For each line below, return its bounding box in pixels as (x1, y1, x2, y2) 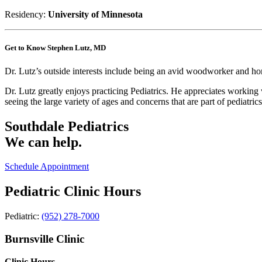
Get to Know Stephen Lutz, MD (5, 43, 106, 53)
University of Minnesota (48, 9, 143, 20)
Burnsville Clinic (5, 233, 84, 245)
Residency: (5, 9, 46, 20)
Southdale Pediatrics (5, 118, 129, 134)
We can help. (5, 134, 82, 150)
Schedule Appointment (5, 161, 89, 172)
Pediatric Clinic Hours (5, 184, 141, 199)
